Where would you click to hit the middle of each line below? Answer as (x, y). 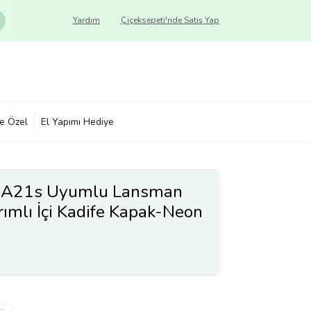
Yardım (86, 20)
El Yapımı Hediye (77, 121)
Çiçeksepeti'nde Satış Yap (170, 20)
